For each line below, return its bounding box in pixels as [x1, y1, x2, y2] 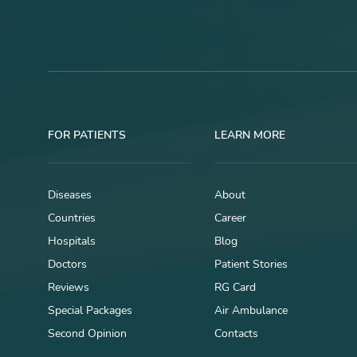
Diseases [48, 187, 92, 203]
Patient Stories [214, 257, 288, 273]
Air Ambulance [214, 303, 288, 319]
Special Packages [48, 303, 132, 319]
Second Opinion [48, 326, 127, 342]
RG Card [214, 280, 256, 296]
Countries [48, 210, 96, 226]
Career [214, 210, 246, 226]
